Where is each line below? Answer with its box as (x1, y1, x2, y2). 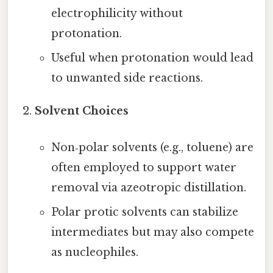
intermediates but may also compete (51, 225, 254, 239)
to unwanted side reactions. (51, 71, 203, 85)
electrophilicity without (51, 7, 183, 21)
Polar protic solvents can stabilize (51, 205, 238, 219)
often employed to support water (51, 160, 236, 174)
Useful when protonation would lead (51, 51, 253, 65)
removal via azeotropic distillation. (51, 180, 246, 194)
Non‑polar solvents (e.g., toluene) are (51, 140, 253, 154)
